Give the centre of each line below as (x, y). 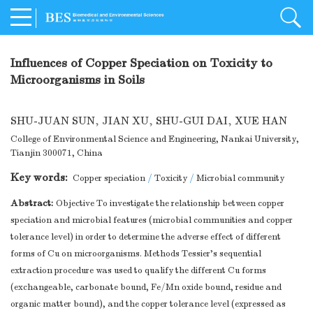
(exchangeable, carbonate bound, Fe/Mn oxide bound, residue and (146, 287)
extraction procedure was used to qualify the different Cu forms (138, 271)
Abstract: (33, 203)
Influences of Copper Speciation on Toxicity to (141, 64)
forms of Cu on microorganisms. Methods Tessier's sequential (136, 254)
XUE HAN (261, 121)
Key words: (41, 178)
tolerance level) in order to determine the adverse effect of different (146, 237)
